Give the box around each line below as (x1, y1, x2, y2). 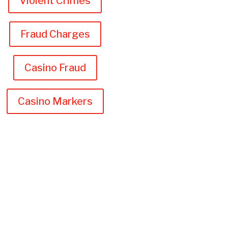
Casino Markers (17, 95, 93, 108)
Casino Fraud (24, 62, 86, 74)
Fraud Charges (20, 28, 90, 41)
